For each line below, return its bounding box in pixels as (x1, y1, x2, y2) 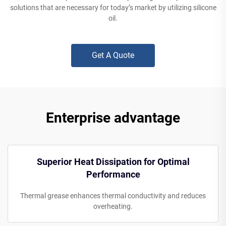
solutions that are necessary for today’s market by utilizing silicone (10, 3, 216, 12)
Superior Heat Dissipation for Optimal (36, 156, 190, 167)
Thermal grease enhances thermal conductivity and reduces (20, 191, 206, 200)
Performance (86, 168, 140, 180)
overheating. (93, 202, 133, 210)
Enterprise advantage (46, 109, 180, 126)
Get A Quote (92, 50, 134, 60)
